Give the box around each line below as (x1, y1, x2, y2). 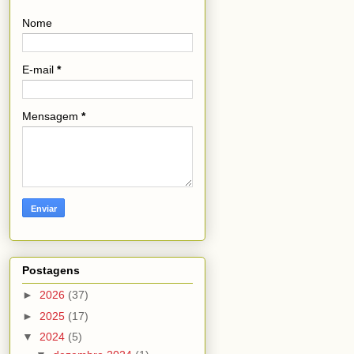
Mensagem (22, 109, 81, 122)
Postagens (22, 264, 80, 277)
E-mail (22, 62, 57, 76)
